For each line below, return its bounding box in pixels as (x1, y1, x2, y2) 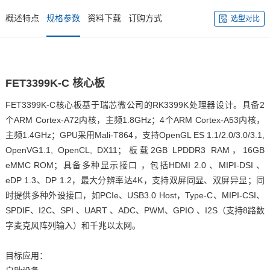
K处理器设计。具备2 (183, 99, 265, 110)
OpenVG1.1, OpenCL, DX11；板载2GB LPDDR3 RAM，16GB (5, 145, 265, 155)
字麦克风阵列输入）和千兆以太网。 (5, 220, 140, 230)
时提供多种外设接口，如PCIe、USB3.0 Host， (5, 190, 186, 200)
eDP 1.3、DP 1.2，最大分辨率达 (5, 175, 133, 185)
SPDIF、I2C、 (5, 205, 60, 215)
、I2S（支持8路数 (194, 205, 265, 215)
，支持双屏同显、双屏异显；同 (143, 175, 265, 185)
